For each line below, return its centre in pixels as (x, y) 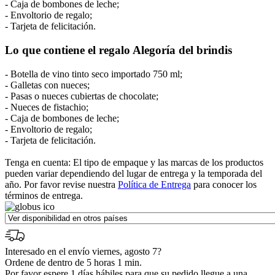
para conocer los (224, 184)
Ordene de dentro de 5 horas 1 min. (73, 262)
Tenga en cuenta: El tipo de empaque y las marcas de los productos (134, 162)
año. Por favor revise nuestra (61, 184)
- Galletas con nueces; (47, 85)
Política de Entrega (154, 184)
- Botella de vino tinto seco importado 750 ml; (94, 74)
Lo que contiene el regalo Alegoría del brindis (118, 50)
